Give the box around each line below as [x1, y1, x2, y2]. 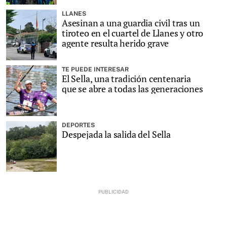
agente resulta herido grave [62, 36, 169, 49]
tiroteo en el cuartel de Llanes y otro [62, 26, 204, 39]
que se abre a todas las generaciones [62, 82, 203, 95]
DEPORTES [62, 121, 95, 129]
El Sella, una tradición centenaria [62, 72, 191, 85]
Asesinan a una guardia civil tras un [62, 16, 200, 29]
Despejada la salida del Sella [62, 128, 171, 140]
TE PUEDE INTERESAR [62, 65, 129, 73]
